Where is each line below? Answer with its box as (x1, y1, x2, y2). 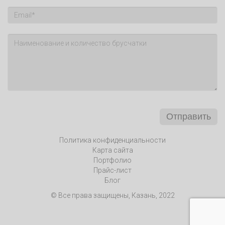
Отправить (166, 111, 211, 122)
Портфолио (93, 156, 132, 164)
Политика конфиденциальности (59, 136, 166, 144)
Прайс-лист (93, 166, 132, 174)
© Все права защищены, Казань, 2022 (50, 191, 175, 199)
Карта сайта (92, 146, 133, 154)
